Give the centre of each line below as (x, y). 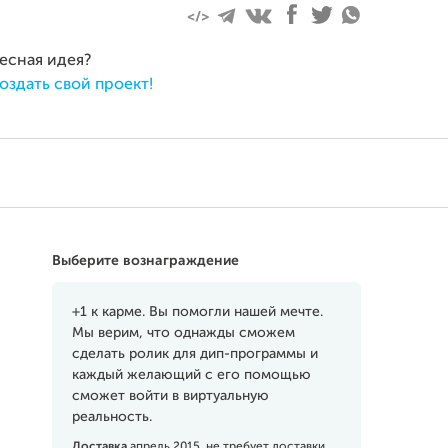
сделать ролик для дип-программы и (194, 354)
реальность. (111, 417)
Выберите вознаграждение (145, 261)
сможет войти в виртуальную (170, 396)
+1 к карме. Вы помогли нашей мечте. (197, 312)
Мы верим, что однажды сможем (183, 333)
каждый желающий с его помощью (191, 375)
